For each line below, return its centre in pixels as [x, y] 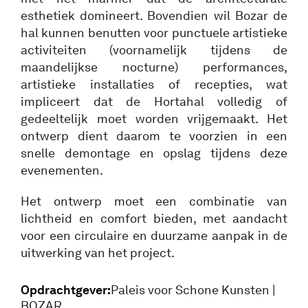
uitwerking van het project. [98, 253]
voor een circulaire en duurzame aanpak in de [154, 235]
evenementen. [62, 170]
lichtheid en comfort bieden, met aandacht [154, 218]
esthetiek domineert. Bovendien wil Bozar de [154, 15]
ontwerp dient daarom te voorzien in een [154, 136]
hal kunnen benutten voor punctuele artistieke [154, 33]
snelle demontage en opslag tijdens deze [154, 153]
